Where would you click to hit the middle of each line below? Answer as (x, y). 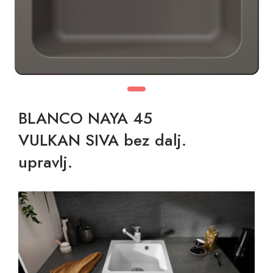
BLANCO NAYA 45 (85, 118)
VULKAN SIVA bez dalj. (102, 140)
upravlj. (45, 162)
